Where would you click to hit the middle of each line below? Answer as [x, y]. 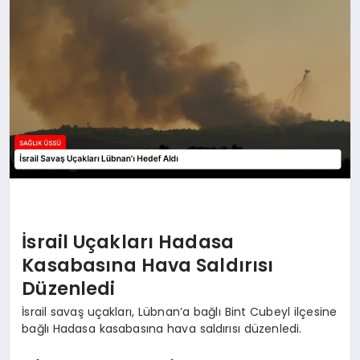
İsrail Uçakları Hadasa [128, 241]
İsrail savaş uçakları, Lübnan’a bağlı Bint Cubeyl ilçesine [180, 312]
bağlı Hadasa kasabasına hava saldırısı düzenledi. [162, 329]
